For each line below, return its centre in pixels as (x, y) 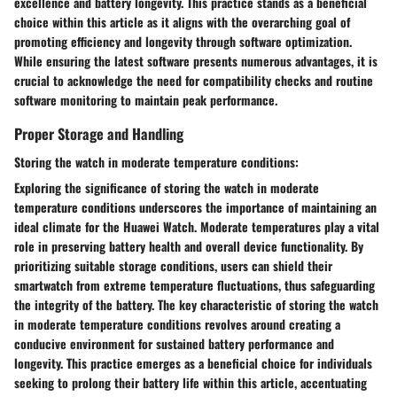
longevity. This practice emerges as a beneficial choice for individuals (193, 362)
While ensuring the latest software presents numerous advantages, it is (196, 61)
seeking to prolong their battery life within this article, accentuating (191, 382)
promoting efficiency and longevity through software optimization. (183, 42)
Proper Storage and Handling (99, 134)
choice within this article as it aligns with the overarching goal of (182, 22)
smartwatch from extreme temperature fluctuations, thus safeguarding (195, 284)
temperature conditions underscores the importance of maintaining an (195, 206)
